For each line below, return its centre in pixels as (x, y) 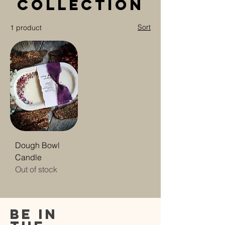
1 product (26, 28)
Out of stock (36, 169)
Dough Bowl (37, 145)
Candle (28, 157)
